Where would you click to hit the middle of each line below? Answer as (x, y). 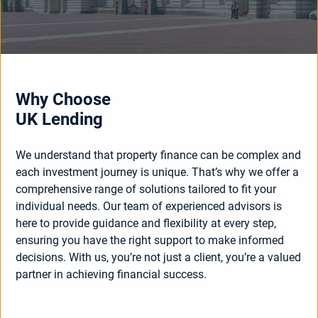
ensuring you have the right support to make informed (150, 240)
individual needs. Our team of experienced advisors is (149, 206)
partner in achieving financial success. (111, 274)
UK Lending (60, 119)
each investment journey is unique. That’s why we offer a (158, 172)
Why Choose (64, 99)
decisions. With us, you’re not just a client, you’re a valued (159, 257)
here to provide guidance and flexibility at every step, (146, 223)
